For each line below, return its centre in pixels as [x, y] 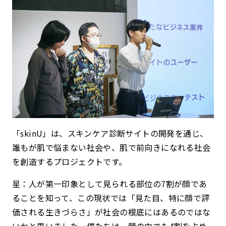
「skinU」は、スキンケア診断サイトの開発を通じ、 [110, 133]
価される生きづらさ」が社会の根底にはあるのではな [111, 212]
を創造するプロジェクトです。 [70, 162]
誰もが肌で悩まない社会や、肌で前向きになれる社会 [111, 148]
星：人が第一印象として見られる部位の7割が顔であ [110, 184]
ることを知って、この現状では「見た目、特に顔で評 [111, 198]
